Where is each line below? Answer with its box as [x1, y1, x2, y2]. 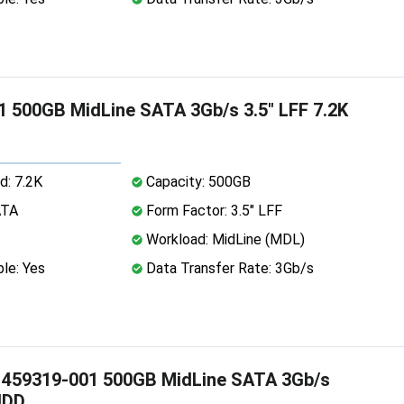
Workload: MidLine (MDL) [142, 230, 305, 248]
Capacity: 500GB [142, 172, 251, 190]
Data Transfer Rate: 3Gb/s [142, 259, 314, 277]
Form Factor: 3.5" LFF [142, 201, 282, 219]
